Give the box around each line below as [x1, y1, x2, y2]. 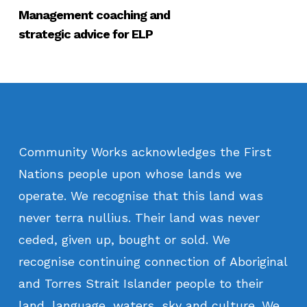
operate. [18, 188, 66, 203]
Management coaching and [18, 8, 170, 23]
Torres [44, 275, 82, 291]
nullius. [87, 210, 131, 225]
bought [118, 232, 160, 247]
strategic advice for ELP [18, 27, 153, 42]
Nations [18, 166, 64, 181]
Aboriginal [229, 254, 288, 269]
